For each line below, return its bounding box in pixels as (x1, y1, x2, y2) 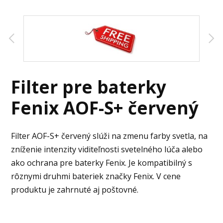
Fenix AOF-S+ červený (11, 96, 199, 119)
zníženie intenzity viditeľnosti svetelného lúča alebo (11, 144, 203, 155)
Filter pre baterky (11, 75, 167, 99)
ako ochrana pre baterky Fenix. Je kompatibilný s (11, 157, 193, 169)
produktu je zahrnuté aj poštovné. (11, 184, 139, 196)
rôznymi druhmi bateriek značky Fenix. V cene (11, 171, 181, 182)
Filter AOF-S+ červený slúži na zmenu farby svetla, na (11, 130, 208, 142)
